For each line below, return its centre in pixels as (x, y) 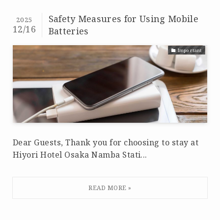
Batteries (69, 31)
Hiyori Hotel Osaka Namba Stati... (80, 155)
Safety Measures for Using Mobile (123, 18)
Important (190, 50)
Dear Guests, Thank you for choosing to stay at (106, 143)
